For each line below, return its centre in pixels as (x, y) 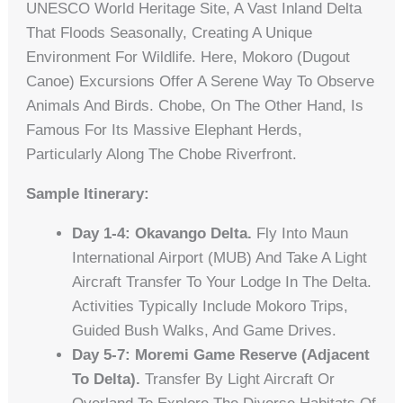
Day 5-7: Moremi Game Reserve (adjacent (221, 355)
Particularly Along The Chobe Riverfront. (162, 155)
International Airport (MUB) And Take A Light (220, 258)
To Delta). (107, 380)
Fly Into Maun (300, 234)
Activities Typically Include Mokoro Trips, (210, 307)
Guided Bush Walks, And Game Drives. (205, 331)
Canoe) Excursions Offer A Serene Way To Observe (201, 82)
